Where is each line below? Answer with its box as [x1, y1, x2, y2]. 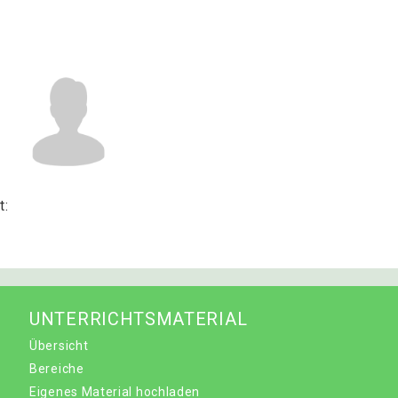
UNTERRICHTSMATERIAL [29, 308, 248, 330]
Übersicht [29, 338, 89, 353]
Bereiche [29, 362, 84, 376]
